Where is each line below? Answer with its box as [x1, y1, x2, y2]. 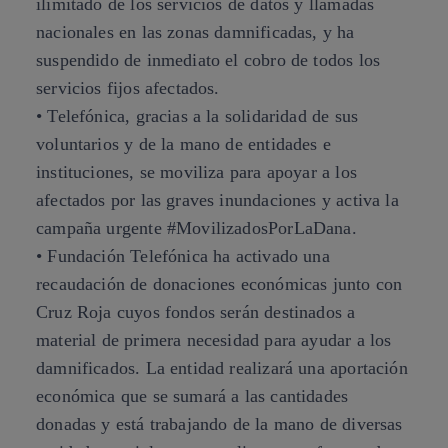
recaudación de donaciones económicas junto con [36, 274, 403, 294]
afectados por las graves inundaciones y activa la [36, 190, 399, 210]
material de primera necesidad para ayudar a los [36, 330, 392, 350]
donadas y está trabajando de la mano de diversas [36, 414, 403, 434]
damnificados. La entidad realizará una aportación [36, 358, 408, 378]
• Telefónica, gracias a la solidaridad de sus [36, 106, 359, 126]
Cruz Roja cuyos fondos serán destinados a [36, 302, 356, 322]
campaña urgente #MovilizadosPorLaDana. [36, 218, 357, 238]
